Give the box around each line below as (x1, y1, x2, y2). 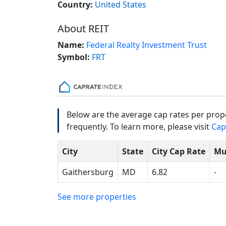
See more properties (58, 191, 136, 202)
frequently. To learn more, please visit (67, 121, 211, 132)
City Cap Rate (152, 145, 205, 157)
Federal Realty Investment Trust (86, 39, 207, 50)
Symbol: (58, 51, 90, 63)
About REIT (58, 21, 109, 35)
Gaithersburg (62, 166, 114, 178)
